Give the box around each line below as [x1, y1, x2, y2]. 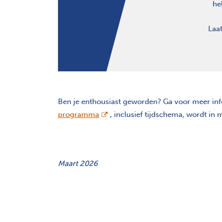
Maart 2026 [58, 159, 98, 168]
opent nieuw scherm [99, 110, 169, 119]
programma [58, 110, 99, 119]
